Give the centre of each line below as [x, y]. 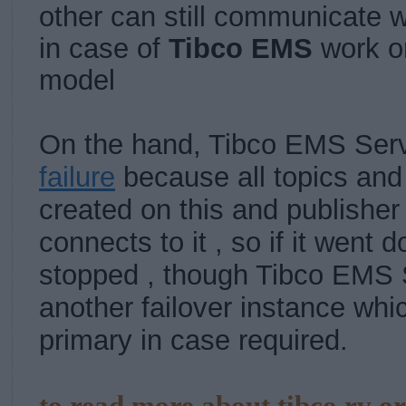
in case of [104, 49]
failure [77, 178]
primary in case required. [193, 341]
